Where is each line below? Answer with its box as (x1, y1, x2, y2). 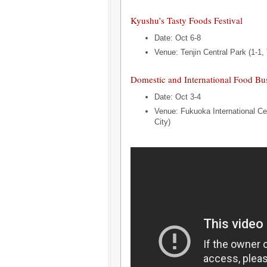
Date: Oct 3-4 (154, 92, 201, 102)
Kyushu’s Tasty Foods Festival (131, 14, 243, 27)
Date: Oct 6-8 (154, 33, 201, 43)
